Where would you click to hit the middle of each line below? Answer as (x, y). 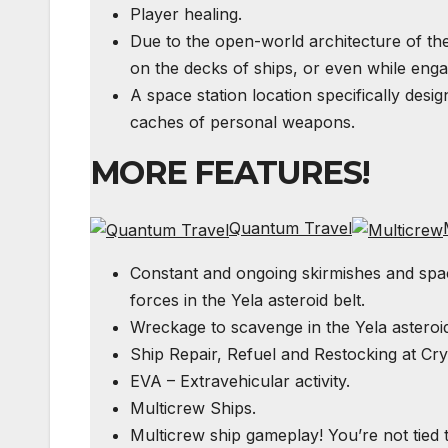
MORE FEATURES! (230, 173)
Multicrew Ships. (193, 407)
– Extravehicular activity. (256, 380)
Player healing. (186, 14)
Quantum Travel (290, 228)
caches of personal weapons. (242, 122)
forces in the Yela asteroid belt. (247, 299)
